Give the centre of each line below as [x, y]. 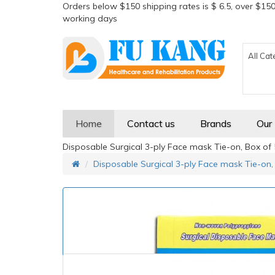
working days [90, 18]
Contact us [151, 123]
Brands [216, 123]
